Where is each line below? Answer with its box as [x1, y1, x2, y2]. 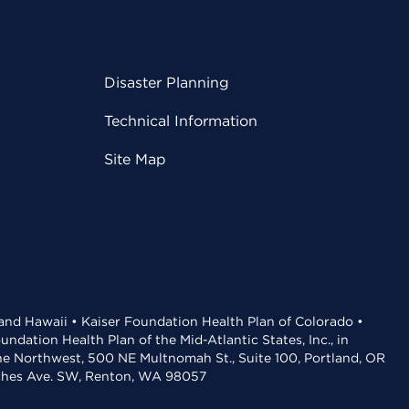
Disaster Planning [104, 74, 229, 91]
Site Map [104, 151, 166, 168]
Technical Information [104, 112, 257, 130]
